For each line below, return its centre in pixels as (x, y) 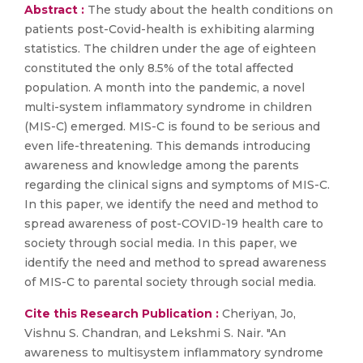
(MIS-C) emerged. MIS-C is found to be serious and (172, 126)
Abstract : (56, 10)
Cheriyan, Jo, (257, 314)
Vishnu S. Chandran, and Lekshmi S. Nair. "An (155, 333)
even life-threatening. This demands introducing (167, 146)
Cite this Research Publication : (122, 314)
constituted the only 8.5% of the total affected (159, 68)
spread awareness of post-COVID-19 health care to (174, 224)
